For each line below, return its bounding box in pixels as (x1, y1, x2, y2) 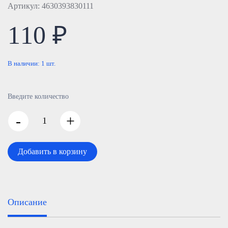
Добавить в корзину (18, 147, 87, 156)
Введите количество (8, 93, 69, 100)
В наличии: (8, 60, 41, 67)
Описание (8, 197, 47, 207)
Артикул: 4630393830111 (8, 2, 94, 10)
